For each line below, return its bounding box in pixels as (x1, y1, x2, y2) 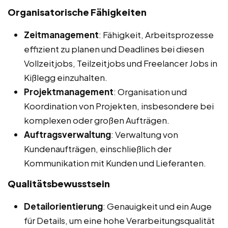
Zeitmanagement (24, 28, 99, 40)
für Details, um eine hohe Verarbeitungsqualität (24, 214, 215, 226)
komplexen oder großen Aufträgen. (24, 114, 169, 126)
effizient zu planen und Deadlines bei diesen (24, 43, 204, 54)
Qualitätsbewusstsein (8, 177, 110, 189)
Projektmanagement (24, 85, 113, 97)
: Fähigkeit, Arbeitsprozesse (99, 28, 214, 40)
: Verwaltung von (111, 128, 178, 140)
